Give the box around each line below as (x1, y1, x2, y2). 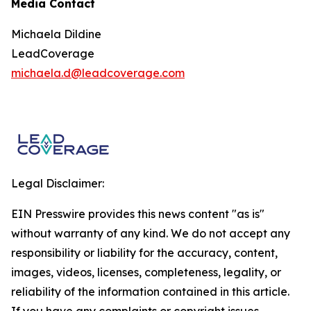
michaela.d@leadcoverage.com (11, 66, 185, 80)
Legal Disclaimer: (11, 176, 104, 190)
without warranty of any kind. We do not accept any (11, 226, 290, 240)
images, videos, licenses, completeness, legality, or (11, 265, 281, 279)
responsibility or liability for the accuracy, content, (11, 246, 278, 260)
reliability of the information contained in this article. (11, 285, 289, 299)
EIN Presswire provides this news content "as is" (11, 207, 264, 221)
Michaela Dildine (11, 27, 101, 41)
